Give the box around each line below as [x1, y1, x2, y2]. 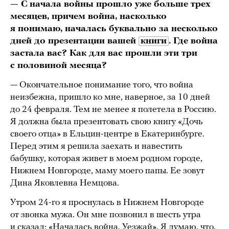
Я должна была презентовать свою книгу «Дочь [10, 117, 203, 127]
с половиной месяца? [10, 61, 107, 71]
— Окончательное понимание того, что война [10, 80, 193, 90]
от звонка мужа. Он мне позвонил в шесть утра [10, 210, 201, 220]
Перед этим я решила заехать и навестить [10, 142, 182, 152]
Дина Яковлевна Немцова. [10, 178, 121, 189]
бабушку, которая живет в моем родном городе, [10, 154, 202, 164]
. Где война [169, 36, 218, 47]
